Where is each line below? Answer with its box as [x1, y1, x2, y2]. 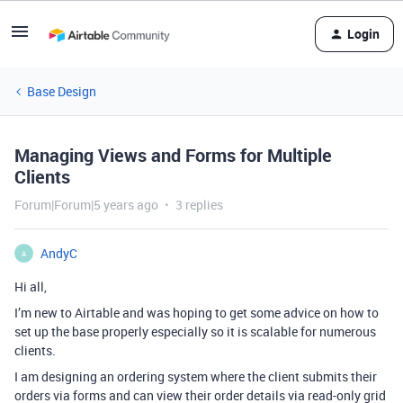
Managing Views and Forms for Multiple [14, 143, 332, 167]
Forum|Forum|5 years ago [14, 196, 158, 213]
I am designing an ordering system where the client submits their [14, 368, 377, 385]
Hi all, [14, 278, 47, 295]
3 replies [175, 196, 223, 213]
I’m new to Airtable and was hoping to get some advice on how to [14, 304, 379, 321]
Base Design [27, 83, 96, 100]
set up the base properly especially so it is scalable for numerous [14, 323, 376, 340]
